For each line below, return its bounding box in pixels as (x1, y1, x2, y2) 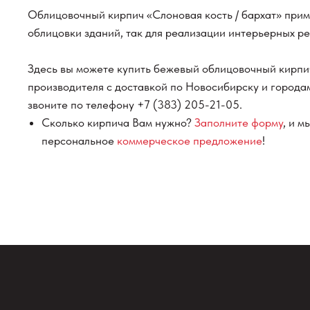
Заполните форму (194, 116, 283, 129)
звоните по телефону (28, 98, 137, 111)
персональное (42, 134, 117, 147)
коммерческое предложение (117, 134, 262, 147)
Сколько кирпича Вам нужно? (42, 116, 194, 129)
